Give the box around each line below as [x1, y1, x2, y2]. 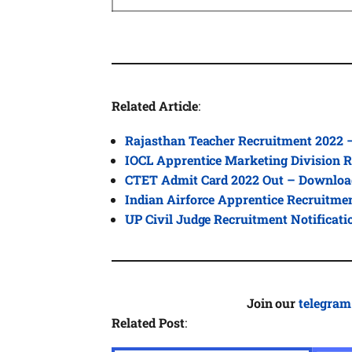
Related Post [112, 314, 185, 332]
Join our [246, 295, 299, 312]
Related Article [112, 97, 199, 114]
